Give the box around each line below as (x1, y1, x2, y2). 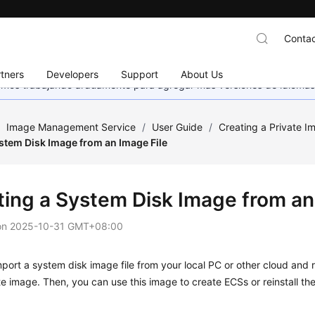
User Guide (152, 121, 203, 133)
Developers (46, 67, 99, 80)
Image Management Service (6, 121, 136, 133)
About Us (181, 67, 224, 80)
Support (121, 67, 159, 80)
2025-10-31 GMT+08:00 (10, 220, 124, 232)
